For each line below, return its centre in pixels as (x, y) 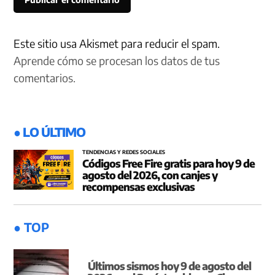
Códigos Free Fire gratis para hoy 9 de (168, 163)
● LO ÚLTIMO (50, 132)
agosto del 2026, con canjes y (150, 175)
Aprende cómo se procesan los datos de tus (117, 61)
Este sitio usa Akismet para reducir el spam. (117, 44)
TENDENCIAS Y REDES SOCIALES (124, 152)
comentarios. (45, 78)
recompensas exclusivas (138, 186)
